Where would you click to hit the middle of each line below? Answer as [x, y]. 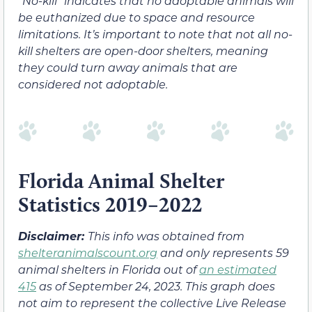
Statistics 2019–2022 [110, 204]
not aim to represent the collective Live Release [152, 302]
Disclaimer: [53, 235]
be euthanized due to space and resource [136, 17]
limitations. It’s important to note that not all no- [155, 34]
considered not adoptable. [93, 84]
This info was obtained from [166, 235]
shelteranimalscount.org [88, 252]
